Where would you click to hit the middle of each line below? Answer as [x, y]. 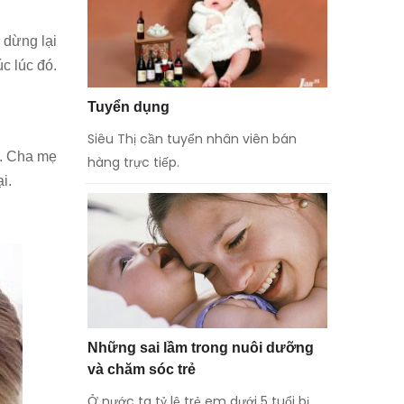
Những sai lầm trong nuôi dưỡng [200, 347]
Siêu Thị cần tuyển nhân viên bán [192, 138]
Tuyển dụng [128, 106]
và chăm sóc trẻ [141, 369]
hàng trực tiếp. [133, 162]
